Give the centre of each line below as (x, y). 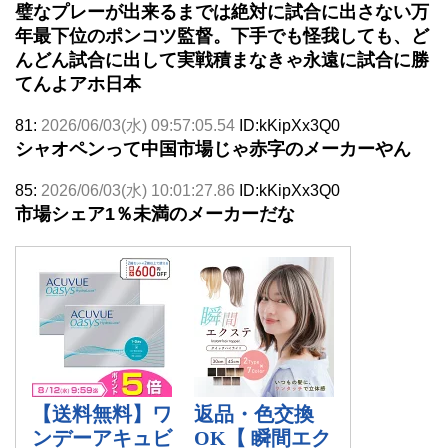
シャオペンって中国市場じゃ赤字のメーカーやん (213, 148)
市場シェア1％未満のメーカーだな (155, 213)
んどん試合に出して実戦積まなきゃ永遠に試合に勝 (222, 59)
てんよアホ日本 (78, 83)
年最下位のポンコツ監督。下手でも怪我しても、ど (222, 35)
